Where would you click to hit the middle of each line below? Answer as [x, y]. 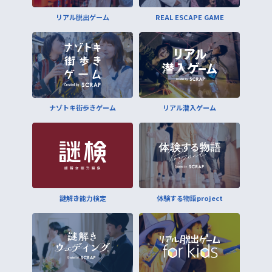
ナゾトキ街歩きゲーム [83, 107]
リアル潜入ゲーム [189, 107]
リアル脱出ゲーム [83, 17]
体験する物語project [189, 198]
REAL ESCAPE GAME [189, 17]
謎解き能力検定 [83, 198]
